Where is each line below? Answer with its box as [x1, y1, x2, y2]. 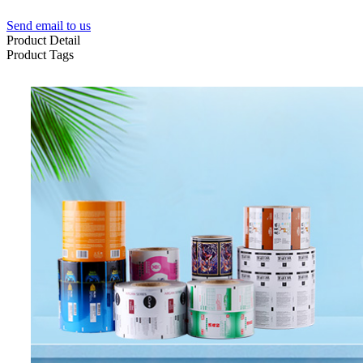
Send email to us [6, 18, 91, 32]
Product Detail [6, 32, 80, 47]
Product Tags [6, 47, 74, 62]
